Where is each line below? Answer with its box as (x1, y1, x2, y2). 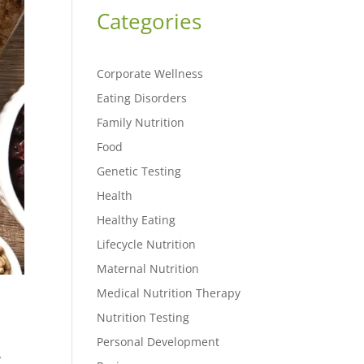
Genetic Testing (97, 162, 182, 179)
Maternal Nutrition (97, 260, 200, 276)
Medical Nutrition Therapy (97, 284, 241, 301)
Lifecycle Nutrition (97, 236, 197, 252)
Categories (97, 6, 202, 36)
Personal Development (97, 333, 220, 349)
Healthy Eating (97, 211, 176, 227)
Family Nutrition (97, 114, 185, 130)
